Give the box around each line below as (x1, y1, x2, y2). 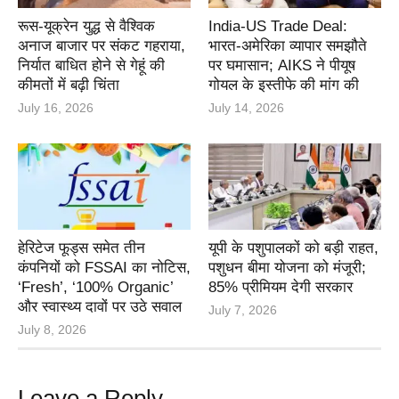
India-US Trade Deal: (208, 18, 347, 36)
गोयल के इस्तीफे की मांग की (208, 77, 359, 94)
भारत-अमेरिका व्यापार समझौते (208, 37, 367, 55)
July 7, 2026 (208, 303, 277, 318)
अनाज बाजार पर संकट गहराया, (18, 37, 185, 55)
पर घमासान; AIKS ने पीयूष (208, 57, 355, 75)
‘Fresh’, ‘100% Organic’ (18, 279, 173, 297)
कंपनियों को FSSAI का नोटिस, (18, 259, 191, 277)
